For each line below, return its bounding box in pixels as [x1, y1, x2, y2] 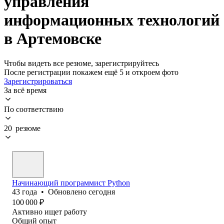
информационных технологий [4, 11, 219, 29]
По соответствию [4, 104, 63, 113]
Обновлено [48, 187, 88, 196]
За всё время [4, 85, 46, 94]
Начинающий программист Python [12, 178, 130, 187]
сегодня [88, 187, 115, 196]
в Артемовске [4, 29, 101, 48]
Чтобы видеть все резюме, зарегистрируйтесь [4, 58, 159, 67]
